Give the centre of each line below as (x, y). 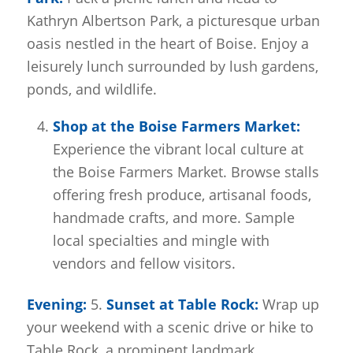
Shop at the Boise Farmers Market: (176, 126)
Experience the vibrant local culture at (178, 149)
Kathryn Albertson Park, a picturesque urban (173, 21)
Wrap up (288, 305)
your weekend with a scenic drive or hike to (170, 327)
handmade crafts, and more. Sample (173, 218)
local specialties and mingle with (161, 241)
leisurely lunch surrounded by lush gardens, (172, 67)
